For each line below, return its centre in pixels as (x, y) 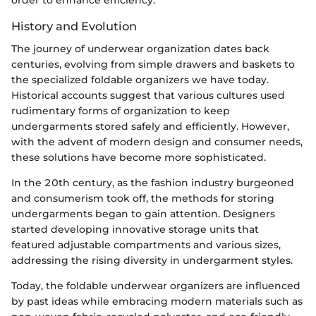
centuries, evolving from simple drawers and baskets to (153, 65)
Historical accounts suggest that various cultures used (148, 96)
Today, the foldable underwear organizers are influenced (156, 286)
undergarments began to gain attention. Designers (143, 214)
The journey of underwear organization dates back (140, 49)
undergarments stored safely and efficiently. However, (150, 127)
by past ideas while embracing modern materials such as (157, 302)
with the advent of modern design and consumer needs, (157, 142)
